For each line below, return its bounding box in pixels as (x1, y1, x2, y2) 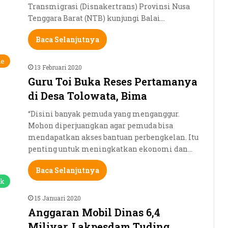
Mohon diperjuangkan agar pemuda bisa (28, 120, 173, 130)
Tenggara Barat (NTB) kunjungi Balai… (28, 13, 165, 23)
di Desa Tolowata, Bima (28, 89, 147, 102)
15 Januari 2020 (35, 193, 81, 202)
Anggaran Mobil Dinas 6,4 (28, 205, 160, 219)
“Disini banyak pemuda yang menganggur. (28, 108, 180, 119)
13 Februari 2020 (35, 63, 82, 71)
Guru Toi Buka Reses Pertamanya (28, 74, 197, 88)
